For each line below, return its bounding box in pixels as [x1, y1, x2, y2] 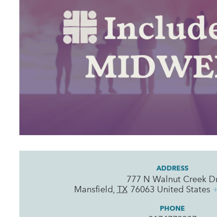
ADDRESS [156, 164, 189, 172]
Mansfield [74, 184, 113, 195]
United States [156, 184, 210, 195]
